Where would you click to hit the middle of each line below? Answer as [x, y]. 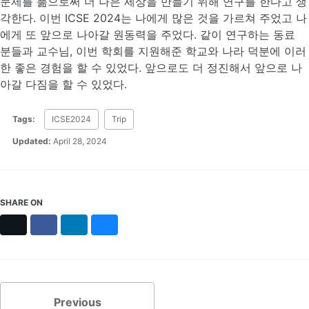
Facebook [68, 224]
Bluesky [125, 224]
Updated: [31, 141]
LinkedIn [96, 224]
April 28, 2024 [80, 141]
